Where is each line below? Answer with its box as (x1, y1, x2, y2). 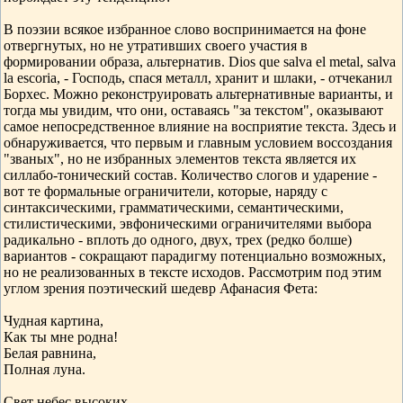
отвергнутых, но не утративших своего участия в (4, 38, 308, 53)
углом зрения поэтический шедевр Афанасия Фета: (4, 281, 318, 296)
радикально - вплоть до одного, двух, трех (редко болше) (4, 232, 352, 247)
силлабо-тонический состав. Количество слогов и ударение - (4, 167, 377, 183)
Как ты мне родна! (4, 329, 118, 345)
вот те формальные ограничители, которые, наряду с (4, 184, 327, 199)
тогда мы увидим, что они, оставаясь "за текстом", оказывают (4, 103, 383, 118)
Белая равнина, (4, 345, 96, 361)
